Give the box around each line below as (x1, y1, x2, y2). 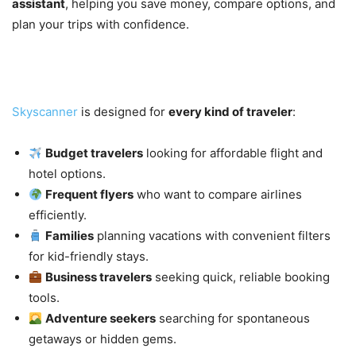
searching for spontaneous (156, 311, 311, 327)
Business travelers (45, 269, 153, 285)
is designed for (81, 104, 168, 120)
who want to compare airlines (133, 187, 303, 203)
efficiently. (29, 207, 87, 223)
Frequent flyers (45, 187, 134, 203)
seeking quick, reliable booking (152, 269, 331, 285)
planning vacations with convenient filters (94, 228, 331, 244)
